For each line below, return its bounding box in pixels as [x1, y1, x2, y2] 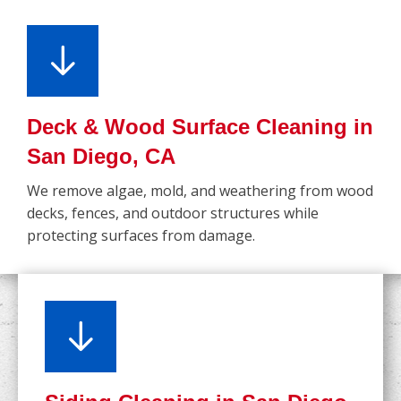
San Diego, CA [27, 144, 175, 169]
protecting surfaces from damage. [27, 226, 255, 246]
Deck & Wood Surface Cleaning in [27, 115, 373, 140]
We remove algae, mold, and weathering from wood [27, 181, 373, 201]
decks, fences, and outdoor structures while [27, 203, 319, 224]
